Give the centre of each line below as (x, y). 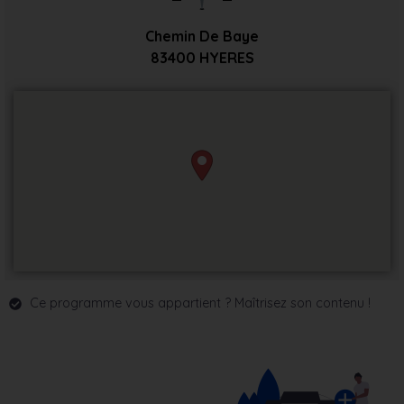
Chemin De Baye (202, 37)
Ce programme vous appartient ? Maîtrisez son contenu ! (200, 303)
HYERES (226, 58)
